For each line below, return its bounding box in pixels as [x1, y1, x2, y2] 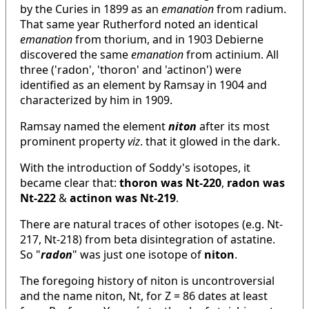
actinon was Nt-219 [70, 190, 176, 206]
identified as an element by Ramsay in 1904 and [20, 77, 267, 92]
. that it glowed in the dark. [140, 133, 280, 149]
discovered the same [20, 46, 131, 62]
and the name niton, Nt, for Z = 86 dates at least [20, 288, 268, 303]
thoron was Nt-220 [119, 175, 221, 190]
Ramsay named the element [20, 118, 168, 134]
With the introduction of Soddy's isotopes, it [20, 159, 250, 175]
